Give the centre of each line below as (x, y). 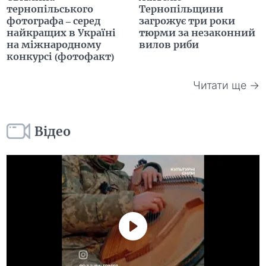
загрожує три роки (187, 21)
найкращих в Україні (61, 33)
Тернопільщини (181, 9)
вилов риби (169, 45)
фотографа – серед (54, 21)
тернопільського (50, 9)
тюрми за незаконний (197, 33)
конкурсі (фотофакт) (61, 57)
